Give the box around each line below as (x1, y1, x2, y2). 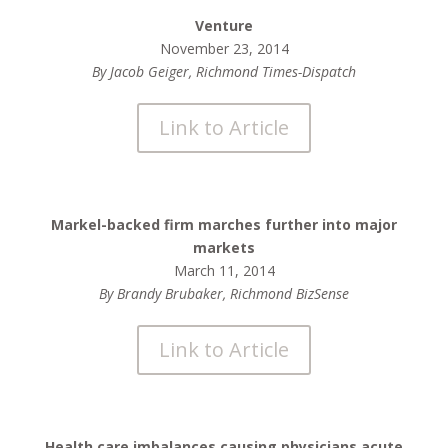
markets (193, 238, 255, 257)
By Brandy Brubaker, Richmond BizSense (99, 284, 349, 303)
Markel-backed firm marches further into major (51, 215, 397, 234)
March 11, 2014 (173, 261, 275, 280)
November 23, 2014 (159, 39, 289, 58)
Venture (195, 16, 253, 35)
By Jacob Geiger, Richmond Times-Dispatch (92, 62, 356, 81)
